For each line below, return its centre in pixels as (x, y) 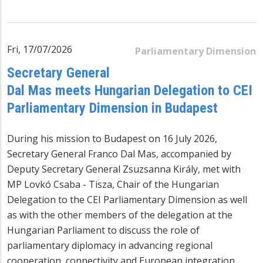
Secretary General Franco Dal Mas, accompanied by (119, 154)
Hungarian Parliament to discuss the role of (103, 230)
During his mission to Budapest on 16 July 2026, (112, 138)
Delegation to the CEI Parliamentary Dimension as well (127, 199)
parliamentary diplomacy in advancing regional (110, 245)
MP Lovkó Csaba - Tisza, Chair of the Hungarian (113, 184)
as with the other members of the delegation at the (120, 215)
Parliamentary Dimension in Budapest (112, 108)
